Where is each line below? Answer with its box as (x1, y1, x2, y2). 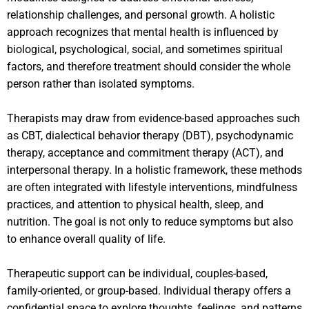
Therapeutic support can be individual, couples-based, (7, 266, 268, 280)
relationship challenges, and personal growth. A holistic (7, 8, 275, 21)
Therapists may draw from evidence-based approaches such (7, 111, 300, 125)
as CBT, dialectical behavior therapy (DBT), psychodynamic (7, 128, 293, 142)
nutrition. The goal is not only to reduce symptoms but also (7, 215, 293, 228)
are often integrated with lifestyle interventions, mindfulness (7, 180, 297, 194)
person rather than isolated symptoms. (7, 77, 195, 90)
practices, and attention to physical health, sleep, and (7, 197, 263, 211)
